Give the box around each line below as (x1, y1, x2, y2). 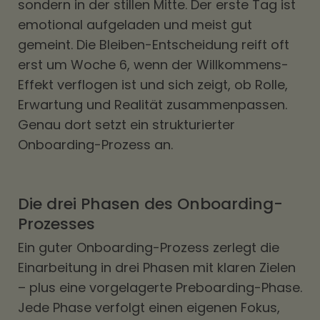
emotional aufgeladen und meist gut (18, 16, 252, 34)
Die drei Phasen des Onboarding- (18, 193, 283, 215)
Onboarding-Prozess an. (18, 136, 173, 154)
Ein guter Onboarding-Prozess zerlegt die (18, 239, 279, 256)
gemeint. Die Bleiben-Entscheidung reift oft (18, 36, 289, 54)
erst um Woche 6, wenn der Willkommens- (18, 56, 289, 74)
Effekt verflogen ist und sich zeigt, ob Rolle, (18, 76, 288, 94)
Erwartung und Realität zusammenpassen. (18, 96, 287, 114)
